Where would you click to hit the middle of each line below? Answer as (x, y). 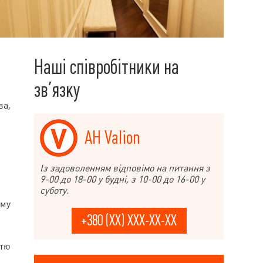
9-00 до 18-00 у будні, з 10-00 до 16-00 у (122, 179)
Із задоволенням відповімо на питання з (125, 168)
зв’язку (57, 90)
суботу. (54, 190)
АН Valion (112, 138)
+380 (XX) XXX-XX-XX (129, 220)
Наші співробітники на (107, 67)
